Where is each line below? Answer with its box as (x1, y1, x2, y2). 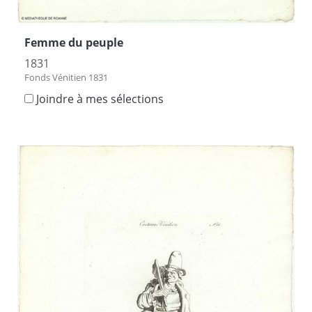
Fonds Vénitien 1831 (24, 71, 108, 84)
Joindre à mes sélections (36, 91, 164, 107)
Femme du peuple (24, 35, 123, 51)
